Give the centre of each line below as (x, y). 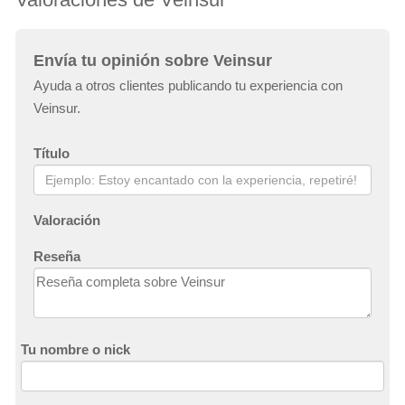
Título (52, 154)
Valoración (67, 221)
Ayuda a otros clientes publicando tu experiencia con (188, 86)
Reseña (57, 257)
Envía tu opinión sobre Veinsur (153, 61)
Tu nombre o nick (75, 350)
